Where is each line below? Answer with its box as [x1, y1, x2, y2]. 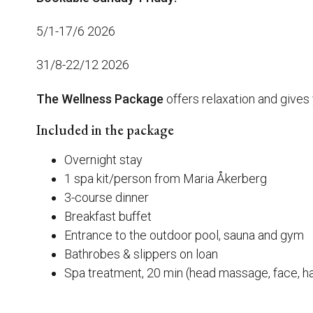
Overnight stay [64, 152, 143, 167]
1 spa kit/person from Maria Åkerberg [64, 170, 267, 186]
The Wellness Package [36, 91, 163, 106]
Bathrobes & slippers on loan [64, 246, 218, 261]
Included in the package [36, 120, 174, 139]
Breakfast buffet [64, 208, 152, 224]
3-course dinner [64, 189, 149, 205]
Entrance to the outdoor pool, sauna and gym [64, 227, 304, 242]
